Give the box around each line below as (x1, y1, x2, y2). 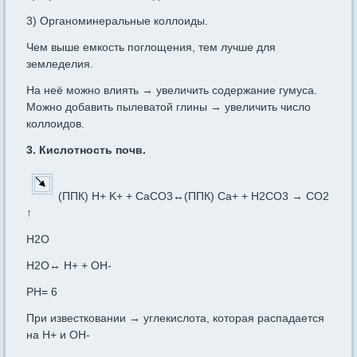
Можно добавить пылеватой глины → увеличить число (26, 100, 312, 114)
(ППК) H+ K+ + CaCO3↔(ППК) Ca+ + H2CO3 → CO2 (58, 190, 330, 203)
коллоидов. (26, 117, 85, 131)
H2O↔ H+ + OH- (26, 259, 112, 273)
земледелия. (26, 57, 94, 71)
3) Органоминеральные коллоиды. (26, 14, 209, 28)
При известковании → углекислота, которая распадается (26, 312, 325, 325)
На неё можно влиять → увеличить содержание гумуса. (26, 84, 318, 97)
